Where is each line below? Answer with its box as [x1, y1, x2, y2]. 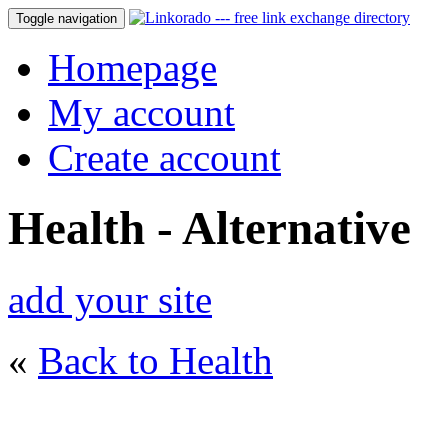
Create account [48, 136, 281, 179]
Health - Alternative [8, 202, 411, 255]
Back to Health [38, 338, 273, 382]
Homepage [48, 46, 217, 89]
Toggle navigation [16, 11, 117, 26]
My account [48, 91, 235, 134]
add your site [8, 277, 212, 321]
